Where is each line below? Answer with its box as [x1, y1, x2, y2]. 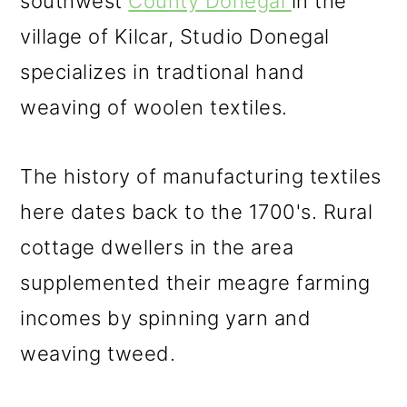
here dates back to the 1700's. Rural [20, 200, 373, 223]
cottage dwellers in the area [20, 235, 294, 259]
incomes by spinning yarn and [20, 306, 312, 330]
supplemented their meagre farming [20, 271, 371, 294]
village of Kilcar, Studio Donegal [20, 25, 330, 48]
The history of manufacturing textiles [20, 164, 382, 188]
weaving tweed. [20, 342, 176, 365]
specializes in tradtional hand [20, 60, 305, 84]
